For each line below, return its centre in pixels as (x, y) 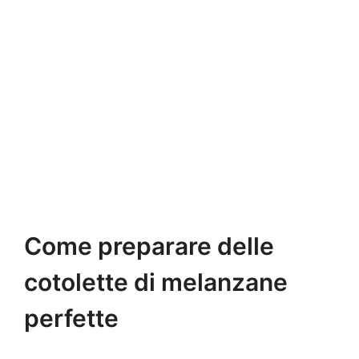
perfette (71, 319)
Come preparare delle (149, 246)
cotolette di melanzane (156, 282)
